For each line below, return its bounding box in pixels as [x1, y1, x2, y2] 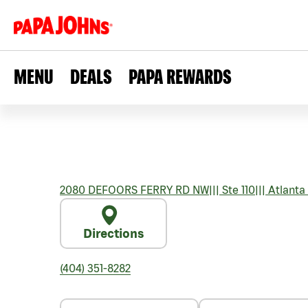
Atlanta [265, 184, 305, 196]
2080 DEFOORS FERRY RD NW [60, 184, 209, 196]
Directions [83, 226, 144, 241]
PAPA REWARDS [129, 65, 232, 88]
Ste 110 [219, 184, 255, 196]
